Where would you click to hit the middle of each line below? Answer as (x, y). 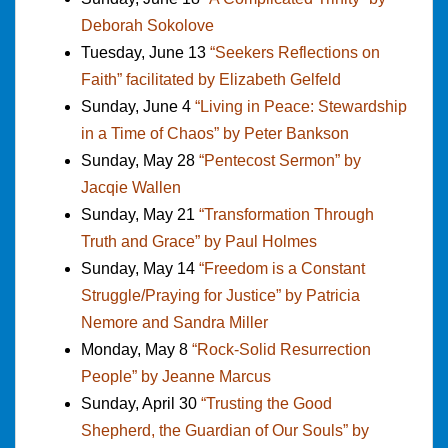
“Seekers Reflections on (295, 52)
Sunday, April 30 (141, 403)
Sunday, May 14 (140, 268)
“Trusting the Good (266, 403)
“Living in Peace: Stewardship (301, 106)
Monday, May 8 (136, 349)
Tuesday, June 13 (145, 52)
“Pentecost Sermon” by (280, 160)
